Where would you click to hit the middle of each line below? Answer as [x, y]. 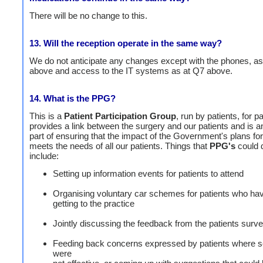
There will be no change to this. [88, 15]
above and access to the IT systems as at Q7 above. [131, 70]
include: [44, 156]
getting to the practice [94, 203]
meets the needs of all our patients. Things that [119, 146]
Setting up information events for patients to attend [148, 173]
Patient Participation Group [120, 116]
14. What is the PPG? [73, 98]
